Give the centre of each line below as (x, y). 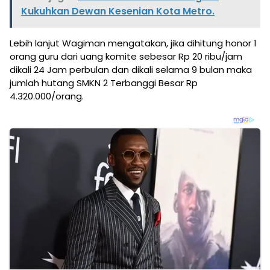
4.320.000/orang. (47, 96)
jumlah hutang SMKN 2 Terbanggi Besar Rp (104, 83)
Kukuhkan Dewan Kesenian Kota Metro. (118, 11)
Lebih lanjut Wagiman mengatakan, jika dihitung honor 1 (133, 43)
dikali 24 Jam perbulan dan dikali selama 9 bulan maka (131, 70)
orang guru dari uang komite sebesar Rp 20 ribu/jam (126, 57)
